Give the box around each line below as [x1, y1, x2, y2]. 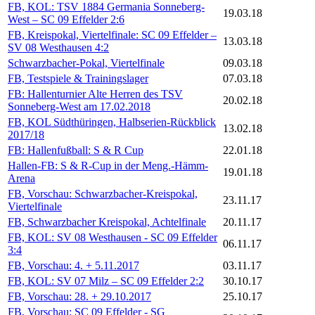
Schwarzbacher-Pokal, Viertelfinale [8, 57, 165, 70]
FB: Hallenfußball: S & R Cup [8, 144, 143, 157]
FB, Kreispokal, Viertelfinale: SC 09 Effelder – [8, 29, 217, 41]
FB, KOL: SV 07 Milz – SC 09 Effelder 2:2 [8, 275, 204, 288]
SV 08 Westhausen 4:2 [8, 41, 109, 54]
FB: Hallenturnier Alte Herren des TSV [8, 88, 183, 101]
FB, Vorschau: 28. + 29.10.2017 [8, 290, 151, 303]
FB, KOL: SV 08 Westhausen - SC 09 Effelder [8, 231, 217, 244]
